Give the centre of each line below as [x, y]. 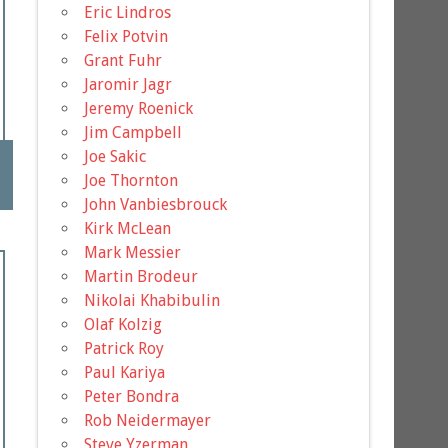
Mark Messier [133, 252]
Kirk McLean [128, 228]
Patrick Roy [124, 348]
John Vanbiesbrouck [156, 204]
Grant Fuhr [123, 60]
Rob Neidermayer [148, 420]
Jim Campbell [133, 132]
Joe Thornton [131, 180]
